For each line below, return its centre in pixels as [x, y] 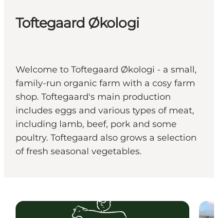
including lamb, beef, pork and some [96, 124]
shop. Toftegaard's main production [93, 97]
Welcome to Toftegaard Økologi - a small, [106, 70]
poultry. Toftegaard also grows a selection [106, 138]
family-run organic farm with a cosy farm [105, 83]
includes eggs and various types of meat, [105, 111]
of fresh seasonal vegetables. [79, 152]
